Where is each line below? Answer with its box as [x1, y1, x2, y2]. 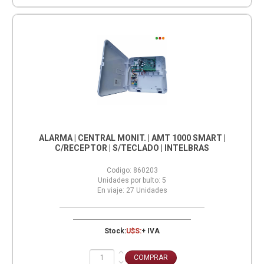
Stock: [104, 227, 126, 236]
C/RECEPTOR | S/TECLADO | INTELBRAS [55, 143, 209, 153]
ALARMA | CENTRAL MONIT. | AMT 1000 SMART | [38, 133, 226, 143]
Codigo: [106, 166, 131, 175]
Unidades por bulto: [98, 176, 160, 185]
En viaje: [97, 186, 124, 195]
